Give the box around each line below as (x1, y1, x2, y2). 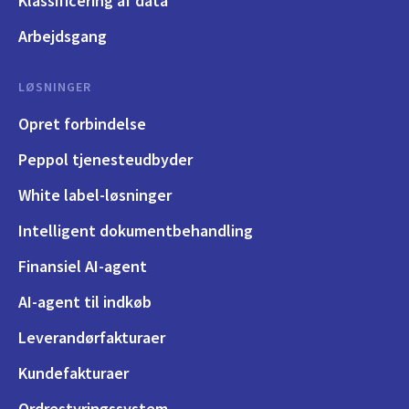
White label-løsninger (18, 184, 172, 206)
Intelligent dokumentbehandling (18, 220, 253, 242)
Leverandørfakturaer (18, 327, 165, 349)
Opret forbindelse (18, 113, 146, 135)
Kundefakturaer (18, 362, 129, 384)
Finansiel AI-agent (18, 256, 147, 278)
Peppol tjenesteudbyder (18, 149, 193, 171)
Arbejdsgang (18, 26, 107, 47)
